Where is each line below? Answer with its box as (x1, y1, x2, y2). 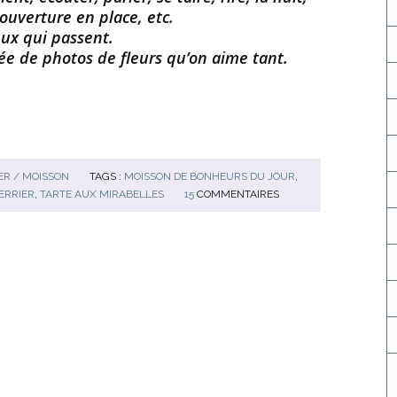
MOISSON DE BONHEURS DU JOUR (124, 169, 296, 183)
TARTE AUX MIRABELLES (40, 187, 164, 200)
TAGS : (90, 169, 125, 183)
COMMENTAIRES (197, 187, 279, 200)
